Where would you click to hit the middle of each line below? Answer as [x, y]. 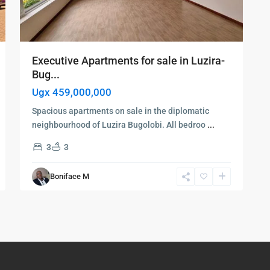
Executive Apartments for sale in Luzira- [128, 61]
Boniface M [70, 177]
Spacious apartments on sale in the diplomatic [121, 111]
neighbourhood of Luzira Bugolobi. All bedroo [120, 125]
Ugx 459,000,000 [72, 93]
